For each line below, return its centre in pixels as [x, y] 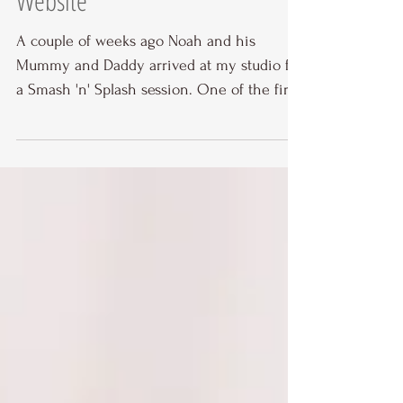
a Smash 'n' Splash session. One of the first [158, 122]
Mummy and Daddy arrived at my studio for [160, 98]
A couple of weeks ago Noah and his [136, 73]
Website [52, 33]
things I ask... [59, 146]
